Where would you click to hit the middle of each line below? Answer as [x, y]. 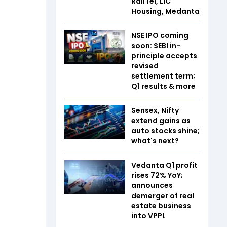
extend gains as [161, 120]
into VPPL [148, 216]
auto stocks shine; [165, 130]
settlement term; [163, 76]
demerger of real [163, 195]
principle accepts [164, 55]
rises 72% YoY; [157, 175]
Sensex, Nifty [155, 110]
